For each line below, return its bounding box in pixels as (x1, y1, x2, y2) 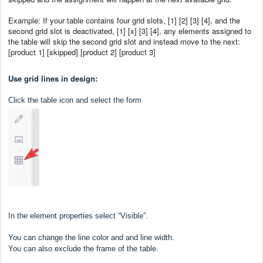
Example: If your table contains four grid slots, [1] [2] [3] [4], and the (8, 15, 240, 26)
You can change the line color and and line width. (8, 232, 174, 242)
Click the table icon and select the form (8, 95, 141, 104)
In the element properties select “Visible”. (8, 211, 148, 220)
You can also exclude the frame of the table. (8, 244, 159, 253)
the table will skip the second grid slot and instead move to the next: (8, 36, 240, 48)
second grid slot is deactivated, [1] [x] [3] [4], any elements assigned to (8, 25, 251, 37)
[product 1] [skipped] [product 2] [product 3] (8, 46, 156, 58)
